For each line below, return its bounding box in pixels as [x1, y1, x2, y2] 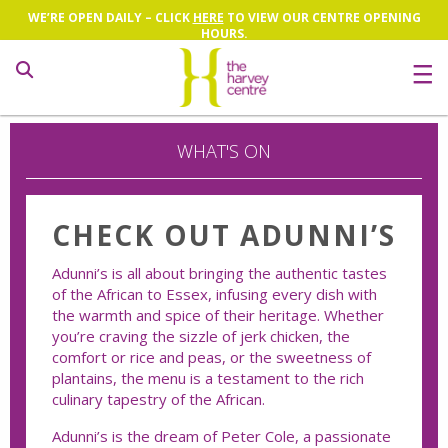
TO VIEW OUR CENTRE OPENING [223, 9, 421, 26]
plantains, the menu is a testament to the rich [52, 367, 364, 388]
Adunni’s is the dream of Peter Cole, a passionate [52, 425, 391, 446]
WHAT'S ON [177, 139, 271, 163]
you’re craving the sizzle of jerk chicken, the [52, 325, 350, 346]
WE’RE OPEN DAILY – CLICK [27, 9, 193, 26]
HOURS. [200, 25, 248, 42]
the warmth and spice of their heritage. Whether [52, 304, 384, 325]
